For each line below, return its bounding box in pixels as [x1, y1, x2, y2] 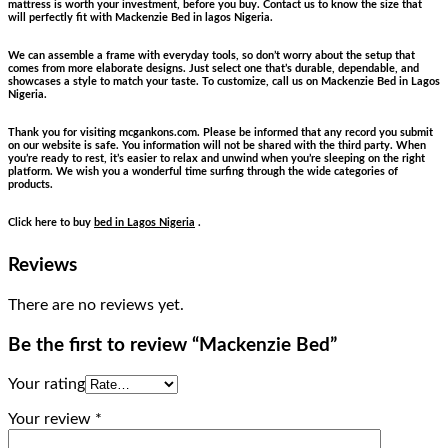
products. [8, 179, 53, 191]
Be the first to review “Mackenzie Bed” [8, 335, 337, 355]
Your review [8, 411, 95, 428]
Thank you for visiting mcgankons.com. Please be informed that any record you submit [8, 127, 433, 139]
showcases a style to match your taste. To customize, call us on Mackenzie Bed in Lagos [8, 76, 440, 88]
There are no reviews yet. [8, 296, 184, 313]
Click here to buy [8, 217, 94, 229]
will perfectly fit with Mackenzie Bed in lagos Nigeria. [8, 12, 273, 24]
